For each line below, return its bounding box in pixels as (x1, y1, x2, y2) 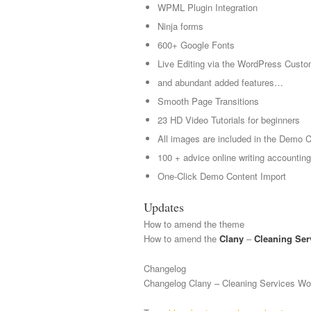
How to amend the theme (144, 217, 244, 231)
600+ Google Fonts (158, 38, 235, 52)
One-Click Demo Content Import (158, 169, 286, 183)
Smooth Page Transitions (158, 94, 259, 108)
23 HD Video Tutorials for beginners (158, 113, 300, 127)
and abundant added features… (158, 76, 283, 90)
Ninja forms (158, 19, 203, 33)
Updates (144, 199, 184, 216)
